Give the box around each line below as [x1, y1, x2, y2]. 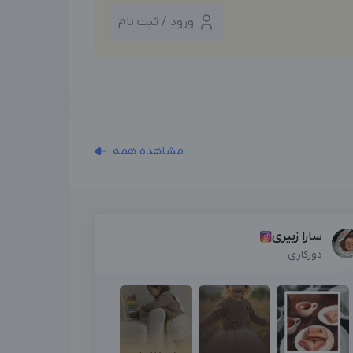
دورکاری [287, 247, 322, 262]
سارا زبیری [271, 228, 322, 244]
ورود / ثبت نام [118, 13, 194, 30]
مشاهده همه [112, 143, 184, 159]
